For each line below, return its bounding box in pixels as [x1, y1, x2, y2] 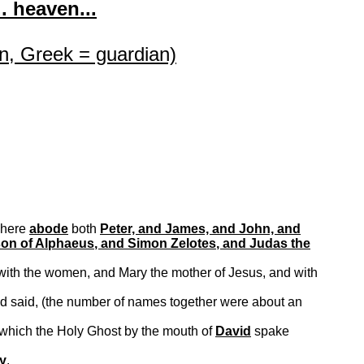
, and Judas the [216, 236, 310, 250]
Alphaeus [35, 236, 94, 250]
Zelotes [171, 236, 216, 250]
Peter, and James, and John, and [100, 222, 301, 236]
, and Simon [94, 236, 171, 250]
